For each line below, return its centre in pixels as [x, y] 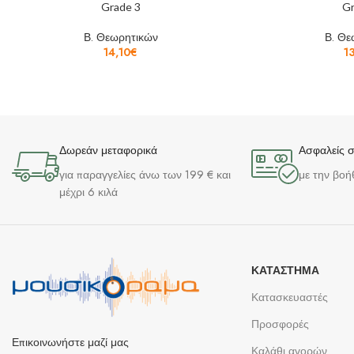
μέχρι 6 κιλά [88, 192]
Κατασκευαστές [290, 298]
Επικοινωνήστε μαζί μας [70, 342]
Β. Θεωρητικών [121, 38]
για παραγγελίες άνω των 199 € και [147, 175]
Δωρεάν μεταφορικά [108, 151]
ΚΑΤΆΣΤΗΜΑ [285, 271]
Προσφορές [280, 324]
